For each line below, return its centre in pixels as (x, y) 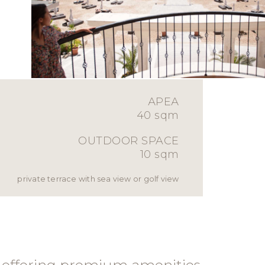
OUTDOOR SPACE (129, 141)
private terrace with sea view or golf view (98, 179)
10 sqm (159, 155)
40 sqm (158, 116)
